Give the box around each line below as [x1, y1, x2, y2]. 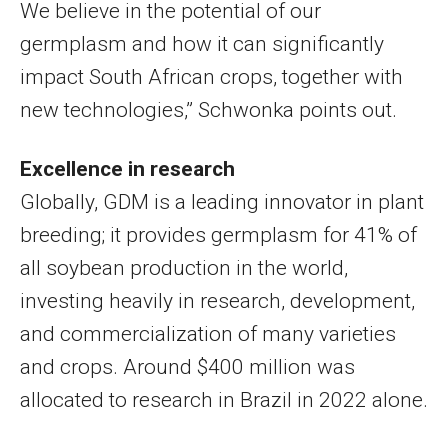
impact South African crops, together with [20, 64, 403, 89]
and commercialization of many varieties [20, 321, 396, 346]
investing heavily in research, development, [20, 288, 415, 313]
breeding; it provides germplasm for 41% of [20, 222, 417, 247]
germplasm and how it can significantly [20, 31, 384, 56]
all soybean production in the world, [20, 255, 348, 280]
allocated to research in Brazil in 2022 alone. [20, 387, 428, 412]
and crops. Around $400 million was [20, 354, 355, 379]
